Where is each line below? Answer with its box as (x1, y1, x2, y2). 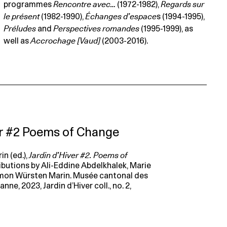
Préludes (4, 25, 36, 33)
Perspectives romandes (53, 25, 141, 33)
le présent (4, 13, 42, 21)
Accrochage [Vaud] (30, 37, 102, 46)
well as (4, 37, 31, 46)
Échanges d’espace (85, 13, 157, 21)
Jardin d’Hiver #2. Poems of (28, 152, 127, 160)
